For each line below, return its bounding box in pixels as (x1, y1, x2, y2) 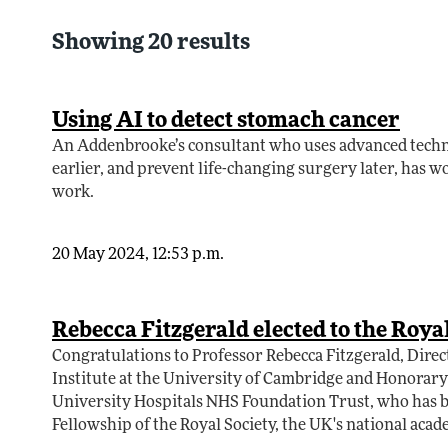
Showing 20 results (52, 32, 250, 56)
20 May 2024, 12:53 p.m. (52, 247, 224, 264)
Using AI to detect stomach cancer (52, 110, 400, 134)
